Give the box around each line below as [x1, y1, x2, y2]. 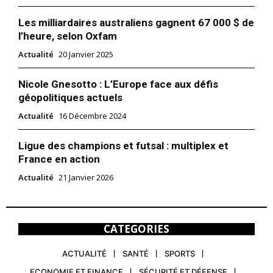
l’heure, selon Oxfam [18, 30, 117, 43]
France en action [18, 153, 100, 166]
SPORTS [165, 249, 195, 259]
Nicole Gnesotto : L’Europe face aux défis [18, 78, 218, 91]
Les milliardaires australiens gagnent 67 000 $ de [18, 16, 254, 29]
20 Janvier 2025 [58, 49, 113, 60]
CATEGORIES [104, 222, 169, 236]
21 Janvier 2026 [58, 172, 113, 183]
